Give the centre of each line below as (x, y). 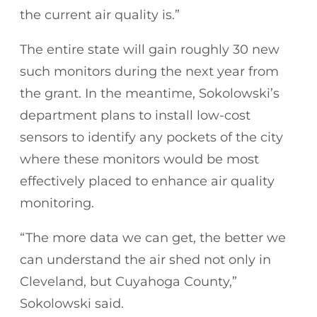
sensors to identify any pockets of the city (151, 137)
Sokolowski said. (72, 303)
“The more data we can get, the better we (153, 237)
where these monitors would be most (139, 159)
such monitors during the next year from (149, 71)
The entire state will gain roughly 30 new (150, 49)
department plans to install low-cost (135, 115)
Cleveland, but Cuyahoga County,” (128, 281)
